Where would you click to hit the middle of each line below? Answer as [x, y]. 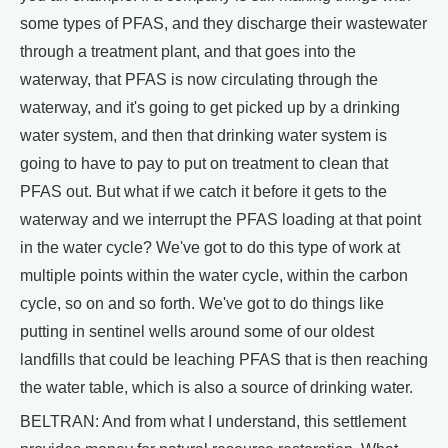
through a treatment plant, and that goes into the [188, 51]
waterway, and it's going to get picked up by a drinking [210, 107]
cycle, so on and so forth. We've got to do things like [202, 303]
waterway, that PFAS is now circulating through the [199, 79]
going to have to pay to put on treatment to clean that [204, 163]
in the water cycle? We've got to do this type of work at [210, 247]
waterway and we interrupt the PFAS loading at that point [220, 219]
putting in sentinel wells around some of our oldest [197, 331]
